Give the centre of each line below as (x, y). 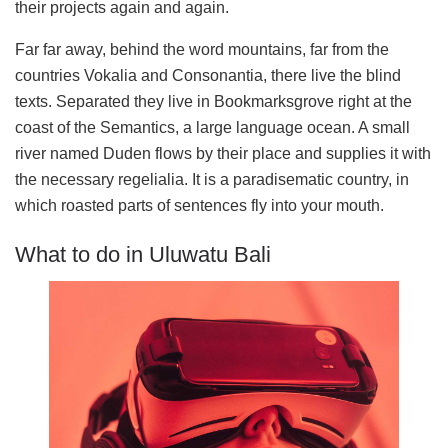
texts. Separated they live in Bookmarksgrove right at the (213, 101)
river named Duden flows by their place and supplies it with (223, 153)
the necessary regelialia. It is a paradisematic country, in (212, 179)
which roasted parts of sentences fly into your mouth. (199, 205)
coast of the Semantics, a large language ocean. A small (212, 127)
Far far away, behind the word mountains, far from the (202, 49)
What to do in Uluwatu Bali (143, 255)
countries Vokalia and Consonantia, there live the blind (208, 75)
